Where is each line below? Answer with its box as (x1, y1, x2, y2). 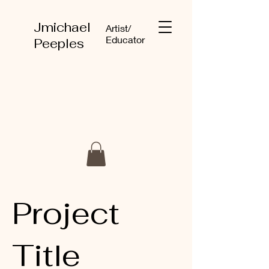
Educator (106, 34, 145, 45)
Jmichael (34, 19, 91, 35)
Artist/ (106, 22, 131, 34)
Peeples (34, 35, 84, 52)
